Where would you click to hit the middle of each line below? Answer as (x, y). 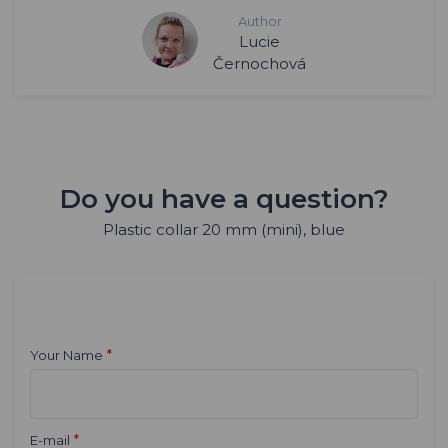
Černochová (259, 63)
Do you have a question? (224, 198)
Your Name (66, 354)
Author (259, 20)
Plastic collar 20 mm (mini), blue (224, 229)
